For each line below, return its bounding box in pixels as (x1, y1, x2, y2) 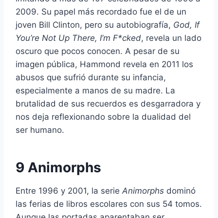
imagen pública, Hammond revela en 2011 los (16, 59, 193, 69)
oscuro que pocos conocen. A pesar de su (16, 46, 180, 56)
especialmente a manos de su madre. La (16, 85, 175, 95)
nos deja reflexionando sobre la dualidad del (16, 111, 191, 122)
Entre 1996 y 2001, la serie (16, 185, 122, 196)
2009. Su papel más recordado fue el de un (16, 6, 186, 17)
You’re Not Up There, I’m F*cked (16, 33, 141, 43)
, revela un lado (141, 33, 201, 43)
